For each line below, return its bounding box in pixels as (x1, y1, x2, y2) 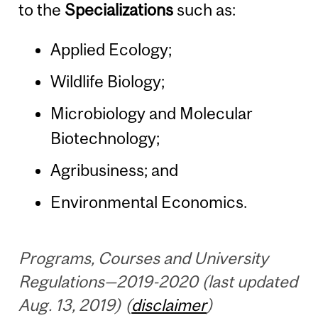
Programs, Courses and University (18, 248, 269, 268)
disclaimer (131, 295, 207, 315)
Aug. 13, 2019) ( (18, 295, 132, 315)
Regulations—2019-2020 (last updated (18, 272, 298, 292)
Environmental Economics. (50, 192, 247, 212)
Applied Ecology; (50, 40, 172, 60)
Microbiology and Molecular (50, 104, 253, 124)
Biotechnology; (50, 128, 160, 148)
